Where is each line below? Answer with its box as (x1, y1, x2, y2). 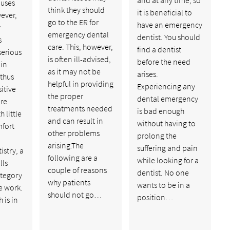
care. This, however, (47, 41, 113, 52)
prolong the (137, 130, 177, 141)
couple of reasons (47, 164, 107, 175)
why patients (47, 177, 90, 187)
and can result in (47, 115, 103, 126)
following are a (47, 152, 98, 163)
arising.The (47, 140, 84, 150)
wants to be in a (137, 179, 190, 190)
